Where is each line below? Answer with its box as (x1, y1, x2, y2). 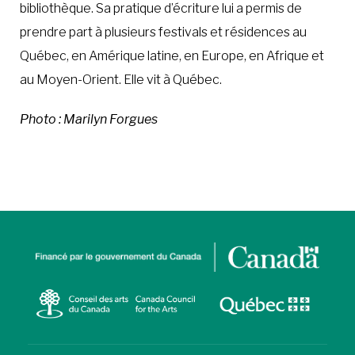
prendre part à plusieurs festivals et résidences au (20, 25, 307, 40)
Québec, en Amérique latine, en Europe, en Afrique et (20, 48, 324, 64)
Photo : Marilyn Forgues (20, 112, 158, 128)
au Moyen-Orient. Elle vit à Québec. (20, 72, 222, 88)
